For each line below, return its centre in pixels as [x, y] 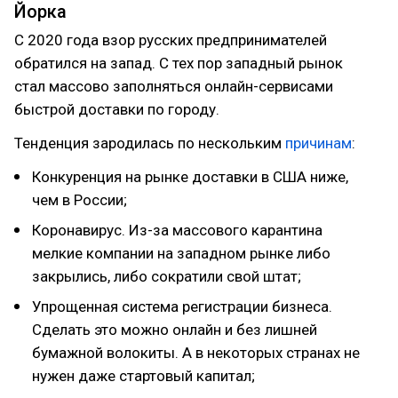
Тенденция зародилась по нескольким [150, 143]
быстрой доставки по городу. [117, 109]
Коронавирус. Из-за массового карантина [177, 230]
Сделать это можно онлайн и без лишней [175, 330]
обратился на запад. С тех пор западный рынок [179, 63]
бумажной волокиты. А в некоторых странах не [196, 353]
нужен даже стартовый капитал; [143, 376]
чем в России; [80, 200]
